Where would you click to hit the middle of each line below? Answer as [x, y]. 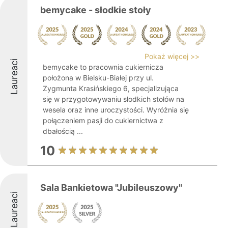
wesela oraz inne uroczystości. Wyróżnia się [116, 110]
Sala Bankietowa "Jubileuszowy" [111, 188]
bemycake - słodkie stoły [96, 10]
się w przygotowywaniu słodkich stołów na [113, 99]
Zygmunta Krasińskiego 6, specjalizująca [111, 88]
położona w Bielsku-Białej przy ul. [98, 78]
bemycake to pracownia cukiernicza [103, 67]
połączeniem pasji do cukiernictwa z [103, 120]
